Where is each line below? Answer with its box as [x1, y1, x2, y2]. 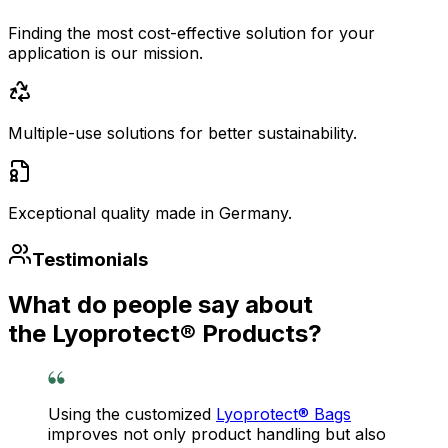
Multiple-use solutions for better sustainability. [8, 122, 357, 143]
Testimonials [32, 247, 148, 271]
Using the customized [48, 404, 216, 425]
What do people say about [8, 290, 313, 320]
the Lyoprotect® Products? [8, 319, 322, 349]
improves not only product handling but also [48, 424, 386, 445]
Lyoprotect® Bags [216, 404, 351, 425]
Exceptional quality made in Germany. [8, 202, 292, 223]
